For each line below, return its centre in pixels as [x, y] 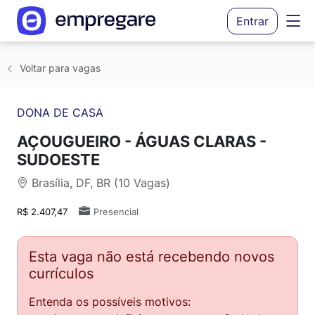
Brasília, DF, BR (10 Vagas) [99, 183]
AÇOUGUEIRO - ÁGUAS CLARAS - [142, 141]
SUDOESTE [58, 160]
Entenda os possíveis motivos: [110, 302]
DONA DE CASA [60, 112]
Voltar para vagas [59, 68]
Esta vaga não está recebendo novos [152, 257]
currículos [61, 274]
